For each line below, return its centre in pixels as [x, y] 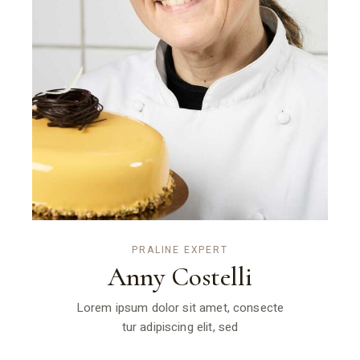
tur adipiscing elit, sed [180, 327]
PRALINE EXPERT [180, 250]
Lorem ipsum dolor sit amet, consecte [180, 308]
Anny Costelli [180, 277]
